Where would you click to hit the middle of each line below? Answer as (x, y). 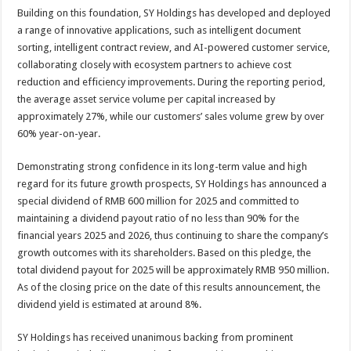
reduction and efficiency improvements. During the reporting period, (172, 82)
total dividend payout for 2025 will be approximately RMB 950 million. (174, 270)
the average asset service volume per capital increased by (147, 99)
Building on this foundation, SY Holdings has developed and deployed (174, 13)
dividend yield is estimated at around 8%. (110, 304)
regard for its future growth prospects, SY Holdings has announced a (172, 184)
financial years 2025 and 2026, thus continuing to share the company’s (173, 235)
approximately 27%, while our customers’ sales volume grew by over (171, 116)
